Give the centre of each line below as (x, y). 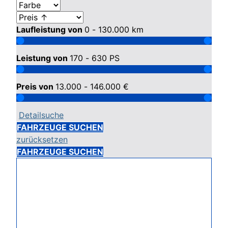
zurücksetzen (42, 139)
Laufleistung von (50, 30)
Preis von (36, 87)
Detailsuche (41, 115)
